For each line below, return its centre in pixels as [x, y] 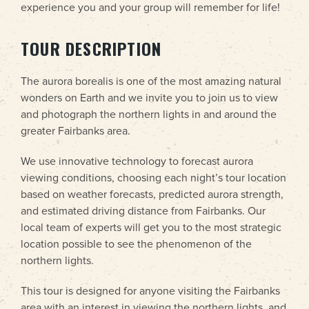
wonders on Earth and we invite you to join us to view [149, 98]
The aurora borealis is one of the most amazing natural [151, 81]
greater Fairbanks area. [76, 131]
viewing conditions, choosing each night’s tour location [153, 178]
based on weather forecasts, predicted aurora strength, [152, 195]
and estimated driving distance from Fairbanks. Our [143, 211]
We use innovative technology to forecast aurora [137, 161]
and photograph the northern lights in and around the [149, 114]
